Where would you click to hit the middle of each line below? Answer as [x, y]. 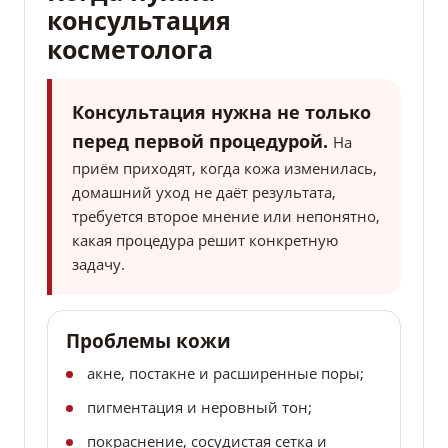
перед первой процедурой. [202, 141]
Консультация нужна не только [221, 112]
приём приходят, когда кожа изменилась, [224, 168]
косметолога [130, 49]
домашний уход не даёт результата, [204, 192]
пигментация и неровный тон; [199, 407]
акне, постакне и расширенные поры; [225, 373]
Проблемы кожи [148, 341]
